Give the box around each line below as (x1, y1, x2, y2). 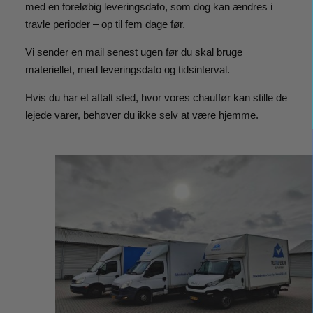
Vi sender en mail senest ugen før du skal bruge (24, 46, 242, 58)
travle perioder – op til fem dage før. (24, 18, 185, 30)
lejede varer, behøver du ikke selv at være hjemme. (24, 109, 259, 121)
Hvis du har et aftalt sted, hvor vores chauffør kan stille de (24, 92, 287, 103)
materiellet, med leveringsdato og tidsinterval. (24, 64, 230, 75)
